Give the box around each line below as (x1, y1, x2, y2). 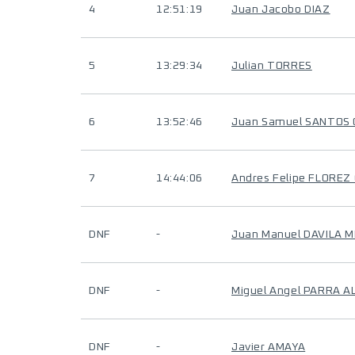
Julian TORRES (231, 60, 312, 71)
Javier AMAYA (231, 342, 306, 353)
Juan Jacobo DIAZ (231, 4, 330, 15)
